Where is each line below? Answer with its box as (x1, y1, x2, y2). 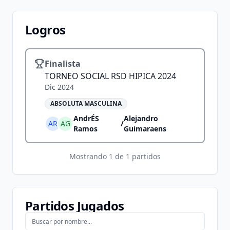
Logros (25, 21, 66, 38)
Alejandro (123, 113, 158, 123)
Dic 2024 (45, 82, 74, 92)
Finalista (45, 58, 81, 69)
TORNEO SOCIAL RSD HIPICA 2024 (45, 70, 176, 82)
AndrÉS (73, 113, 99, 123)
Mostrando (69, 151, 109, 161)
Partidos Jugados (25, 197, 124, 214)
